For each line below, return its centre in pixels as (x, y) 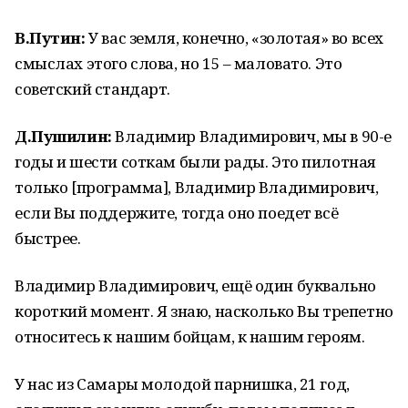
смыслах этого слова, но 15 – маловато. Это (178, 63)
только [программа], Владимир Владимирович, (197, 187)
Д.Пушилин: (63, 136)
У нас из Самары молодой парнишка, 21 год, (182, 384)
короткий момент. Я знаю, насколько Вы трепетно (204, 311)
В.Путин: (50, 38)
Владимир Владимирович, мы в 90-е (251, 136)
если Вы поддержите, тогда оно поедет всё (177, 213)
